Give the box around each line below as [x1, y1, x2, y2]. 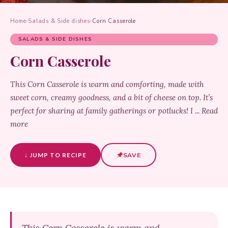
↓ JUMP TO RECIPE [24, 151, 87, 159]
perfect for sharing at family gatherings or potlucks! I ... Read [10, 106, 218, 116]
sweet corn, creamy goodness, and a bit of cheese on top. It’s [10, 93, 213, 102]
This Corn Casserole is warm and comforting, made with [10, 79, 204, 89]
